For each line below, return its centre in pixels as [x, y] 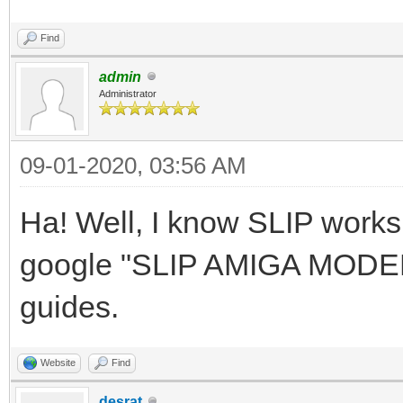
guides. [69, 306]
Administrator [128, 93]
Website [58, 362]
